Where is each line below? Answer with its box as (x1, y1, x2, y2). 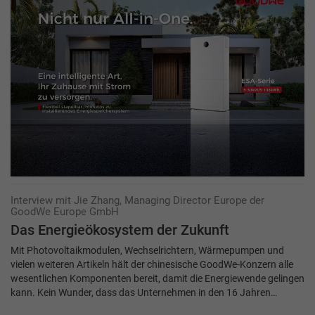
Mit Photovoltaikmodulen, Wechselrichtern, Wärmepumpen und (11, 245, 284, 257)
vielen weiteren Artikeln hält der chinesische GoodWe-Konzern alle (11, 259, 293, 271)
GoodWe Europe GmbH (11, 205, 119, 219)
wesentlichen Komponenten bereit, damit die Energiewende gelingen (11, 273, 304, 285)
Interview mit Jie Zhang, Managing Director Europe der (11, 194, 264, 207)
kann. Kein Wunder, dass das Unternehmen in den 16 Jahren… (11, 287, 277, 299)
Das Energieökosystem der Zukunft (11, 222, 229, 239)
